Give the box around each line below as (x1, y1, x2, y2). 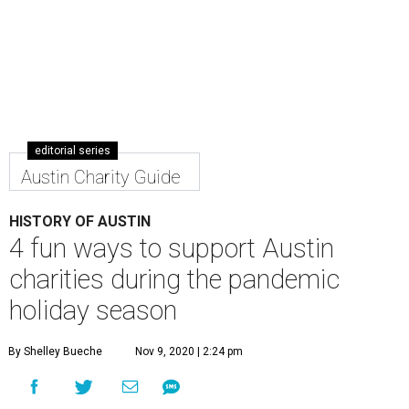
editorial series (35, 144, 110, 157)
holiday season (9, 295, 177, 326)
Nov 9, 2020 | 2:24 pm (135, 345, 243, 358)
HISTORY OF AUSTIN (9, 213, 151, 230)
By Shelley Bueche (8, 345, 102, 358)
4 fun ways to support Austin (9, 233, 334, 264)
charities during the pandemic (9, 264, 340, 295)
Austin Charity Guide (21, 166, 181, 188)
